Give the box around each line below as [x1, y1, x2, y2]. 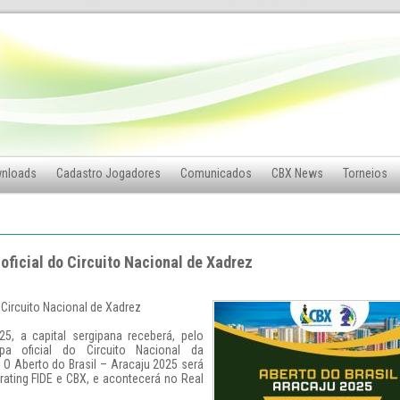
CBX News [271, 166, 323, 180]
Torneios [343, 166, 387, 180]
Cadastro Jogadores [56, 166, 161, 180]
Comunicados [180, 166, 252, 180]
